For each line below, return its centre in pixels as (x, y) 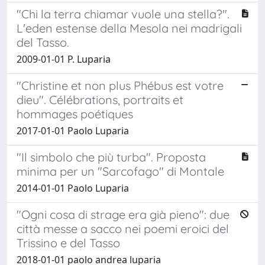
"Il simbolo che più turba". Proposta (111, 157)
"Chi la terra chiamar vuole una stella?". (123, 14)
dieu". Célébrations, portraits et (100, 99)
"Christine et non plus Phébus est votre (120, 85)
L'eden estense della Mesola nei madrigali (129, 28)
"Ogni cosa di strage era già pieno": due (123, 214)
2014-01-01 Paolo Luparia (73, 188)
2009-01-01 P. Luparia (64, 59)
